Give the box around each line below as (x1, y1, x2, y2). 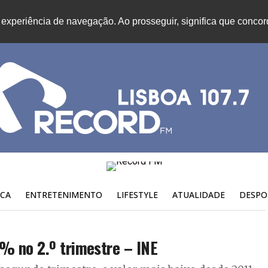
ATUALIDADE (172, 188, 225, 200)
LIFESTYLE (116, 188, 158, 200)
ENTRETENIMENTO (25, 188, 102, 200)
